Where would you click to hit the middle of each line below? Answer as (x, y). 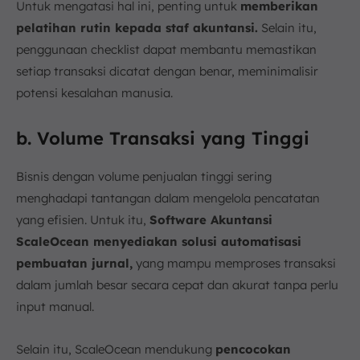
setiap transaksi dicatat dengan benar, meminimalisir (167, 71)
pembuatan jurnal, (74, 263)
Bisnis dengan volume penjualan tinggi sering (144, 176)
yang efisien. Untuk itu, (83, 219)
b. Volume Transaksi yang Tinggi (163, 138)
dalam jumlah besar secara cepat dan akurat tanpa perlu (177, 284)
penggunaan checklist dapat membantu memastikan (166, 49)
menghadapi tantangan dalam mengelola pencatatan (168, 198)
